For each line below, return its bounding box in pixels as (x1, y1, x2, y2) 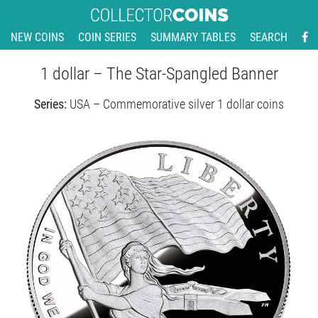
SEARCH (249, 31, 287, 44)
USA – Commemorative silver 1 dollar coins (70, 97, 284, 111)
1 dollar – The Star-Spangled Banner (40, 64, 278, 84)
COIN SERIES (77, 31, 136, 44)
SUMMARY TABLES (150, 31, 236, 44)
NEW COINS (10, 31, 64, 44)
